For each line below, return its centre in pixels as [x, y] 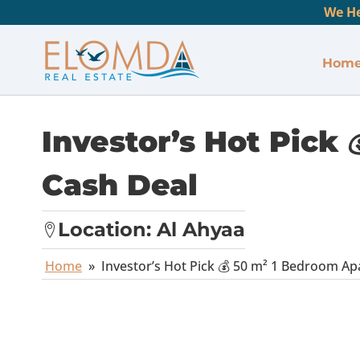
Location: [107, 229]
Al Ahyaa [201, 229]
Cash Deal [120, 185]
